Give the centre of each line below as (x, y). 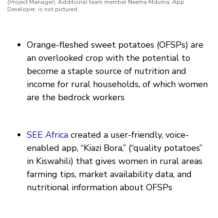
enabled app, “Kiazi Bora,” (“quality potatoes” (115, 148)
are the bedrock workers (76, 98)
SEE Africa (47, 135)
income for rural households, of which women (117, 84)
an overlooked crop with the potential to (109, 58)
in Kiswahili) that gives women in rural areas (115, 161)
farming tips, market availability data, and (109, 174)
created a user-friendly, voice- (128, 135)
